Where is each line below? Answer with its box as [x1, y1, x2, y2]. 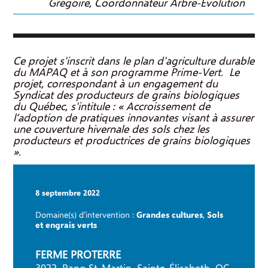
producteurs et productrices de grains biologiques [13, 134, 251, 148]
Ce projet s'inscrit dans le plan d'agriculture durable [13, 54, 255, 68]
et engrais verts [35, 220, 97, 232]
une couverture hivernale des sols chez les [13, 123, 210, 136]
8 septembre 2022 [35, 188, 100, 199]
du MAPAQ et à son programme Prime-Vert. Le [13, 66, 240, 80]
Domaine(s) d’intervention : [35, 209, 136, 221]
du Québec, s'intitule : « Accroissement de [13, 100, 211, 114]
